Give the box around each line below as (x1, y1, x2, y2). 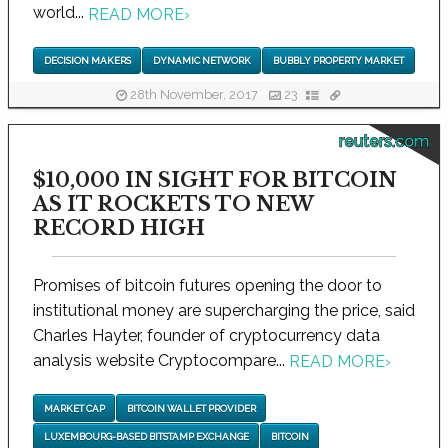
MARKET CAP (43, 402, 105, 414)
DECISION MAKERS (43, 54, 131, 66)
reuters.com (339, 132, 429, 152)
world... (33, 3, 88, 23)
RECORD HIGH (33, 216, 205, 241)
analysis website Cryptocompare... (33, 351, 289, 371)
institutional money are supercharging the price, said (33, 301, 415, 321)
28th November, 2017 (127, 87, 261, 103)
